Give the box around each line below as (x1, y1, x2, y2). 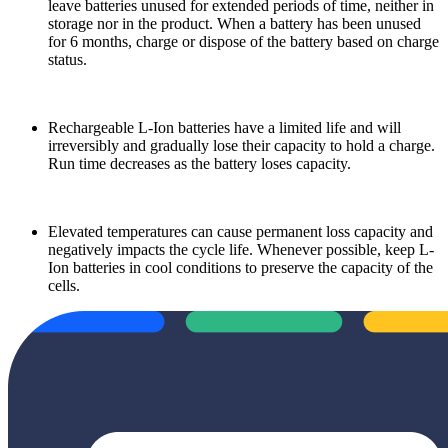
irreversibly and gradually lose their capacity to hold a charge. (48, 136, 435, 154)
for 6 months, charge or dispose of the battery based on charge (48, 32, 439, 50)
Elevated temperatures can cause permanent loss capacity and (48, 222, 433, 240)
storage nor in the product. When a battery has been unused (48, 14, 421, 32)
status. (48, 50, 87, 68)
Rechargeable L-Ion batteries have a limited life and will (48, 118, 401, 136)
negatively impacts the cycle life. (48, 240, 253, 258)
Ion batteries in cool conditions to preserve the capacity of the (48, 258, 433, 276)
